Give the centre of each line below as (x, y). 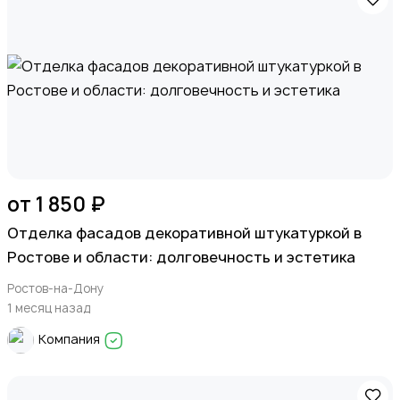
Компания (71, 339)
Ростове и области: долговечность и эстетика (181, 257)
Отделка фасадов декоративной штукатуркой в (184, 233)
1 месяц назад (49, 308)
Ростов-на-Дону (55, 288)
